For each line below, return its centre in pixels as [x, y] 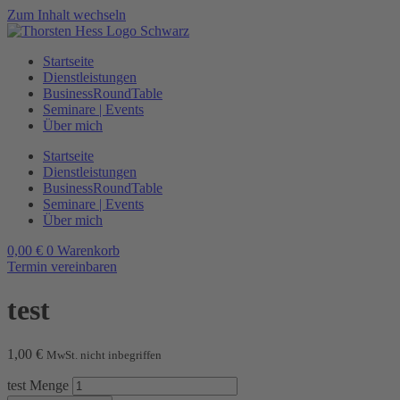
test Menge [38, 385]
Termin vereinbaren [62, 267]
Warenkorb [88, 250]
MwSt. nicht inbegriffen [104, 354]
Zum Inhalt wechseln [67, 15]
